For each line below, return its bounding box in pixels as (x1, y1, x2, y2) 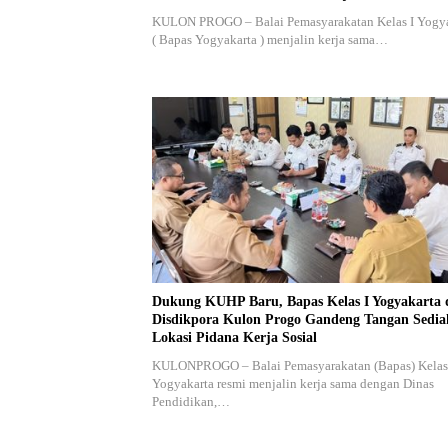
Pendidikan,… (152, 393, 230, 409)
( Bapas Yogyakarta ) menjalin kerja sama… (152, 32, 388, 48)
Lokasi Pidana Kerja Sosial (152, 329, 317, 345)
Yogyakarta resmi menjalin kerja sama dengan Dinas (152, 375, 434, 391)
